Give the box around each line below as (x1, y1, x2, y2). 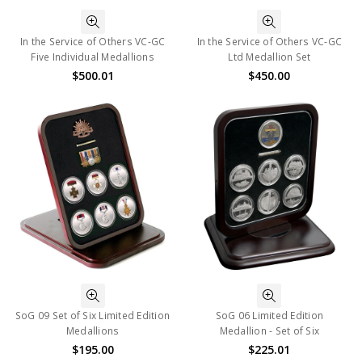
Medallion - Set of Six (219, 323, 320, 338)
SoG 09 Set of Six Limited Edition (15, 308, 170, 322)
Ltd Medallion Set (228, 50, 311, 65)
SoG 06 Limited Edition (215, 308, 324, 322)
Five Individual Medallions (31, 50, 154, 65)
